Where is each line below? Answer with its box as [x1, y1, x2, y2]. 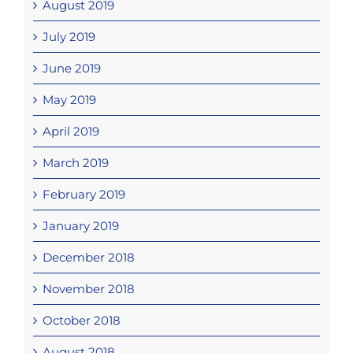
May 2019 [42, 92, 96, 108]
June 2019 [42, 61, 101, 76]
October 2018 [42, 313, 121, 329]
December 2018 [42, 250, 135, 266]
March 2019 [42, 155, 109, 171]
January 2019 [42, 218, 119, 234]
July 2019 [42, 29, 95, 45]
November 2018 [42, 281, 135, 297]
